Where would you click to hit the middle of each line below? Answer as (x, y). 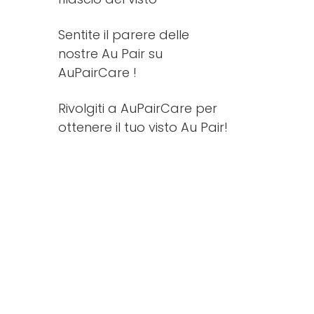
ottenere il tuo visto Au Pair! (143, 127)
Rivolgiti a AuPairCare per (138, 108)
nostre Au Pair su (111, 53)
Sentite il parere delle (124, 34)
